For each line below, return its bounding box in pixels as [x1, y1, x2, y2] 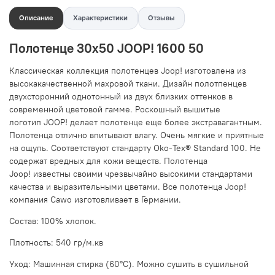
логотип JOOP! [9, 116, 70, 128]
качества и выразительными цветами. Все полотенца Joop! [9, 180, 246, 192]
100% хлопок [41, 215, 94, 227]
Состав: [9, 215, 41, 227]
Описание [19, 13, 53, 23]
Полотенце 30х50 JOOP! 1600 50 [9, 39, 204, 56]
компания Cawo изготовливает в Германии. [9, 193, 181, 205]
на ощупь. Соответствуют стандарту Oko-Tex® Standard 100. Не [9, 142, 261, 153]
